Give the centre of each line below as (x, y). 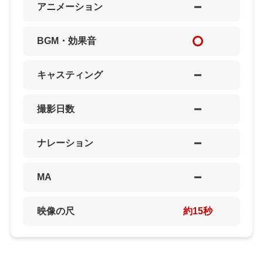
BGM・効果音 (66, 41)
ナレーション (65, 143)
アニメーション (70, 6)
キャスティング (70, 75)
